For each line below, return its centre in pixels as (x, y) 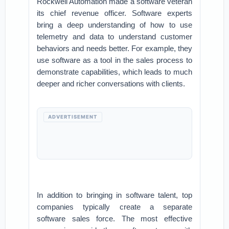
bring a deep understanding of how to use (114, 25)
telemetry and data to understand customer (114, 37)
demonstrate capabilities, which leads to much (114, 72)
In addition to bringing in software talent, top (114, 195)
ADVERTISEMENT (73, 117)
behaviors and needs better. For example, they (114, 48)
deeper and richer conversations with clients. (111, 84)
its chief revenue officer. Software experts (114, 13)
